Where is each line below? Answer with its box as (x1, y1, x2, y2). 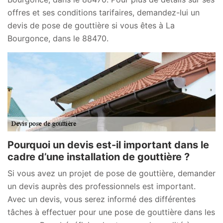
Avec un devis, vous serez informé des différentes (7, 194, 196, 205)
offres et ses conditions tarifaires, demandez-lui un (7, 7, 200, 18)
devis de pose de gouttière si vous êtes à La (7, 20, 175, 31)
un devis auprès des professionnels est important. (7, 181, 196, 192)
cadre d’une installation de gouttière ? (7, 151, 190, 163)
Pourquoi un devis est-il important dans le (7, 139, 209, 151)
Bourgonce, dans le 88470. (7, 33, 109, 44)
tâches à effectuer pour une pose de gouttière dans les (7, 207, 215, 218)
